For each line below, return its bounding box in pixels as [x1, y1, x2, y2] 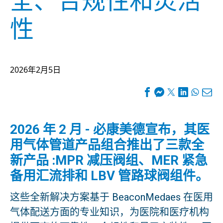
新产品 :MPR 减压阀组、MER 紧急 [10, 152, 208, 168]
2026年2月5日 [10, 64, 61, 75]
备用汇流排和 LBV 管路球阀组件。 [10, 168, 209, 183]
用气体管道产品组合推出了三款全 [10, 137, 204, 152]
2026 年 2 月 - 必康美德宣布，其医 [10, 121, 210, 137]
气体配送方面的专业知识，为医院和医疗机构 [10, 206, 209, 218]
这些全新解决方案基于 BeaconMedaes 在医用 [10, 191, 213, 203]
